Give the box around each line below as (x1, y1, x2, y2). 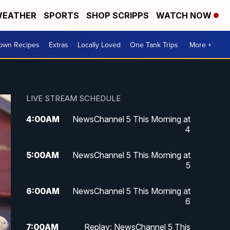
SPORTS (44, 10, 79, 21)
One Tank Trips (130, 39, 178, 50)
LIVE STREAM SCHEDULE (26, 93, 121, 104)
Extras (49, 39, 68, 50)
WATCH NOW (156, 10, 214, 21)
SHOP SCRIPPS (86, 10, 149, 21)
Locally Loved (78, 39, 121, 50)
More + (189, 39, 212, 50)
